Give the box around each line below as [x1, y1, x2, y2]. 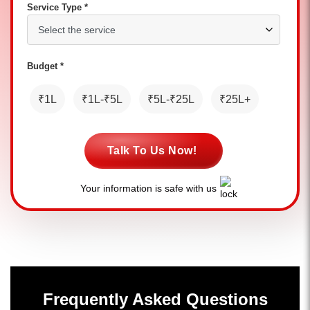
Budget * [27, 61, 64, 72]
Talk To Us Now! [107, 145, 197, 157]
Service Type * [27, 2, 88, 13]
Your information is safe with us [80, 183, 217, 194]
